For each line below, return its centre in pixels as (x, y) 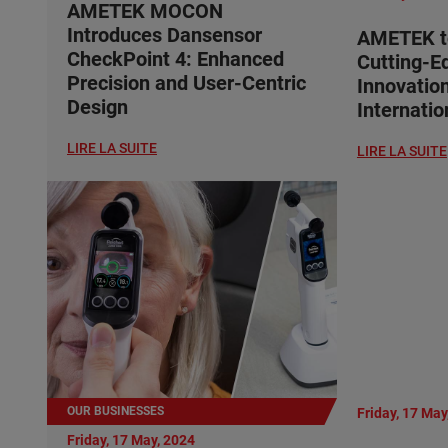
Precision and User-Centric (186, 82)
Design (97, 106)
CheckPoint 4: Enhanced (175, 58)
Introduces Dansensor (164, 34)
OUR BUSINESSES (115, 411)
